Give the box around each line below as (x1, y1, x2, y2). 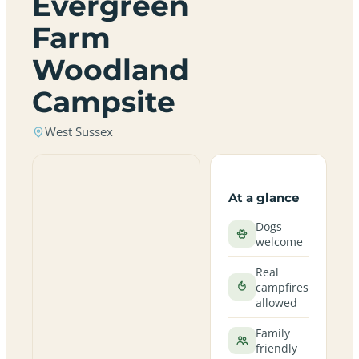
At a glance (228, 189, 299, 205)
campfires (255, 279, 309, 295)
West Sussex (45, 124, 113, 139)
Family (255, 325, 290, 341)
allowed (255, 294, 297, 310)
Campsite (32, 84, 175, 119)
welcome (255, 233, 303, 249)
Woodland (32, 52, 189, 87)
